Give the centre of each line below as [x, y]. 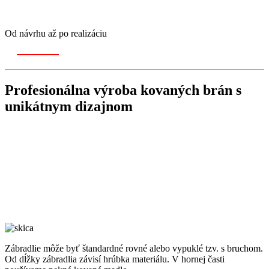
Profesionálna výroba [73, 90]
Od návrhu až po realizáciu [56, 33]
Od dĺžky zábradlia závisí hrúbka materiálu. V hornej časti [115, 259]
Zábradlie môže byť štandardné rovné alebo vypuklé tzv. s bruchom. [134, 248]
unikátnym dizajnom [69, 106]
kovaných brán [186, 90]
